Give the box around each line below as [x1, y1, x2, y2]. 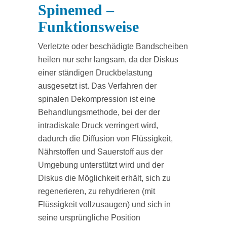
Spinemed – [38, 2, 118, 18]
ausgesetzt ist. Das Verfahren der [38, 82, 157, 90]
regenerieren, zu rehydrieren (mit [38, 187, 155, 196]
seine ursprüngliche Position [38, 213, 140, 222]
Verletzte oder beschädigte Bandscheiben [38, 42, 188, 51]
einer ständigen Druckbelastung [38, 68, 153, 77]
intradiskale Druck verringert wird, [38, 121, 158, 130]
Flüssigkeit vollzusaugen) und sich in [38, 200, 171, 209]
